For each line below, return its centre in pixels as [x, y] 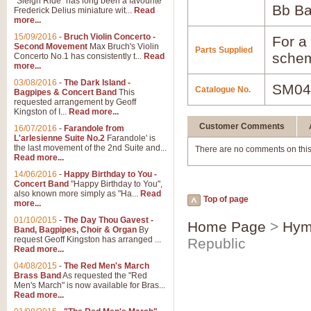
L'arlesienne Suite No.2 [59, 138]
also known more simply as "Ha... [77, 194]
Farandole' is [130, 138]
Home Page [227, 227]
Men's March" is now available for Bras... [90, 285]
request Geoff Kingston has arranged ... [87, 239]
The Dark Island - [97, 83]
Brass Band [37, 276]
